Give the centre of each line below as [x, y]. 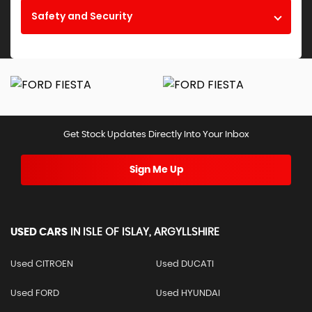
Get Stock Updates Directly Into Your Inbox [156, 135]
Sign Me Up [156, 170]
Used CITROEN [42, 265]
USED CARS [39, 233]
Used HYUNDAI [188, 294]
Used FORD [35, 294]
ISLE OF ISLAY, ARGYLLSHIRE [150, 233]
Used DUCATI [185, 265]
